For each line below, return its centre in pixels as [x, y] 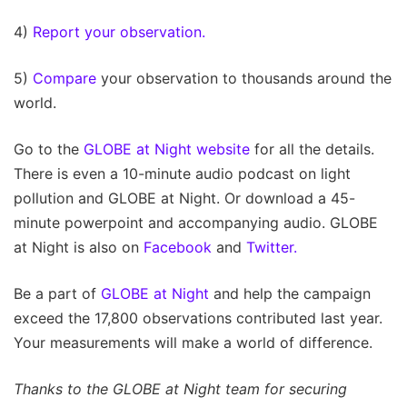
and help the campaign [290, 293]
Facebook [178, 247]
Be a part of [57, 293]
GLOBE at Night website [167, 149]
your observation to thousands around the [244, 78]
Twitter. [272, 247]
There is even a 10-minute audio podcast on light [182, 173]
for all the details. [312, 149]
